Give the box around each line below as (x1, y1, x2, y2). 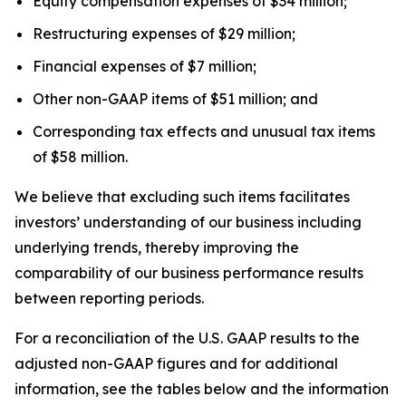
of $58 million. (33, 148, 128, 166)
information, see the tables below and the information (14, 380, 389, 398)
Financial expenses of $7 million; (33, 57, 256, 75)
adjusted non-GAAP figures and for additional (14, 354, 338, 372)
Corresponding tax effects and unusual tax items (33, 122, 375, 140)
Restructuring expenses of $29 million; (33, 24, 295, 43)
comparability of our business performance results (14, 264, 363, 282)
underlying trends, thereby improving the (14, 238, 299, 256)
